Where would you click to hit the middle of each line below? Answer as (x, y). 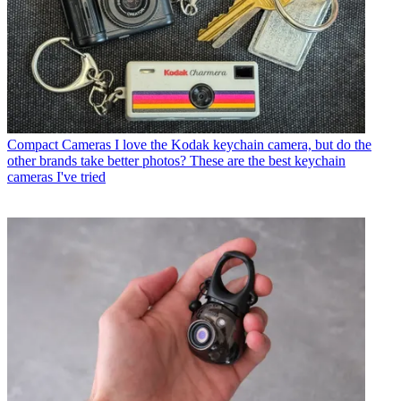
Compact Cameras (59, 145)
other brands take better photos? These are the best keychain (176, 161)
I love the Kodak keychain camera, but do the (243, 145)
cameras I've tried (56, 177)
